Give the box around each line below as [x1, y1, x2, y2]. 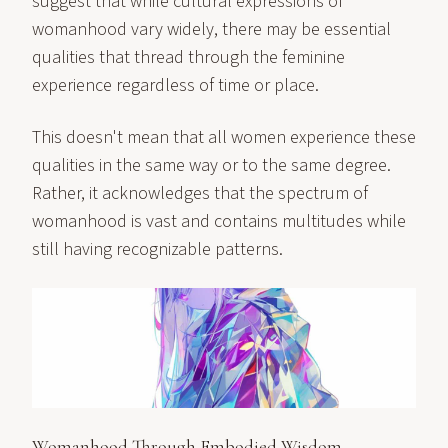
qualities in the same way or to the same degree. [32, 153, 391, 178]
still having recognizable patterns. [32, 237, 283, 262]
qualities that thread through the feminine [32, 45, 345, 70]
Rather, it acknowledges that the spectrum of [32, 181, 368, 206]
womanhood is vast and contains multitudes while [32, 209, 406, 234]
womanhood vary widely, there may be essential [32, 17, 391, 42]
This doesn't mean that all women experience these [32, 125, 416, 150]
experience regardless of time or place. [32, 73, 319, 98]
